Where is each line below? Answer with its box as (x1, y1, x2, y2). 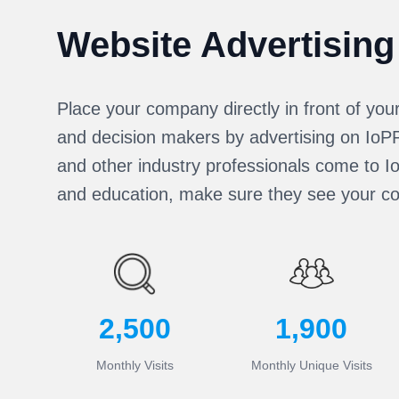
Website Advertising (57, 25, 395, 64)
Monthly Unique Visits (250, 358, 372, 372)
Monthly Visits (95, 358, 174, 372)
